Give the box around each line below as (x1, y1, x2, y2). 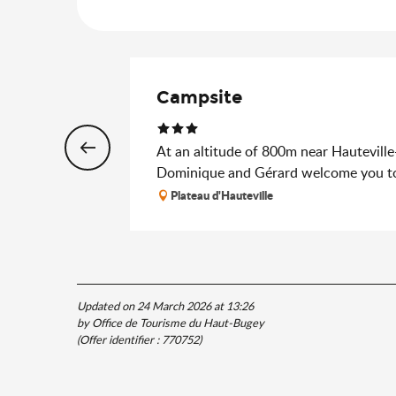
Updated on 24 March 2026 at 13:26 (77, 298, 254, 315)
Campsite (156, 87, 242, 109)
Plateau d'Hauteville (171, 187, 273, 204)
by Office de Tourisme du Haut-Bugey (77, 315, 264, 331)
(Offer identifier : (77, 331, 162, 348)
